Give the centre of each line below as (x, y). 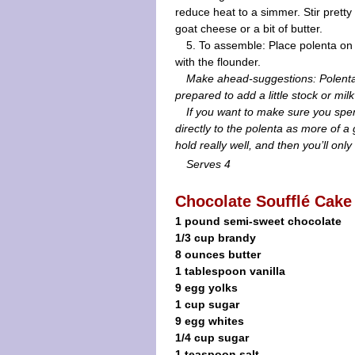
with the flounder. (218, 62)
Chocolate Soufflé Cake (263, 201)
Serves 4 (209, 164)
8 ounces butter (218, 254)
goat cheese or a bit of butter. (249, 29)
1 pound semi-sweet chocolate (258, 221)
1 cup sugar (207, 304)
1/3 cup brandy (216, 238)
